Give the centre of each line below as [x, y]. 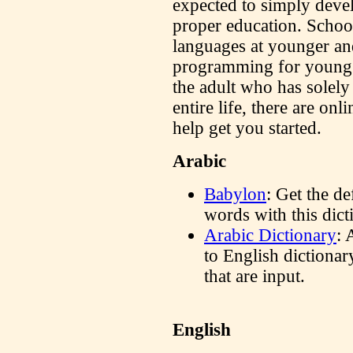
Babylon [235, 194]
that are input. [255, 276]
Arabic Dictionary [270, 235]
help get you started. [249, 128]
